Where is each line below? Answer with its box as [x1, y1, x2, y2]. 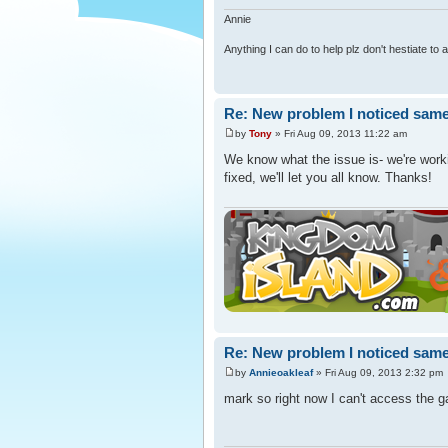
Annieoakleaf [249, 366, 313, 378]
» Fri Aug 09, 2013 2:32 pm [313, 366, 443, 378]
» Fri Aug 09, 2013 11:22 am [272, 127, 407, 139]
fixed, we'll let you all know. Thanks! [224, 169, 432, 185]
